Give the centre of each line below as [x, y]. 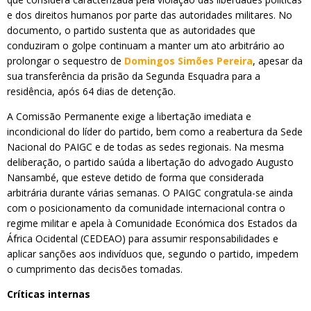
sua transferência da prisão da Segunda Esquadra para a [134, 76]
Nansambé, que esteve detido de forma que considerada [135, 177]
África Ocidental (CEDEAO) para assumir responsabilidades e [143, 238]
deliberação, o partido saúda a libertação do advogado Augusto [150, 162]
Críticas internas [49, 294]
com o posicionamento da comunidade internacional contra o [146, 208]
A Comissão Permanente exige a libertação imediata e [129, 116]
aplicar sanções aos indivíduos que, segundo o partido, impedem [153, 254]
